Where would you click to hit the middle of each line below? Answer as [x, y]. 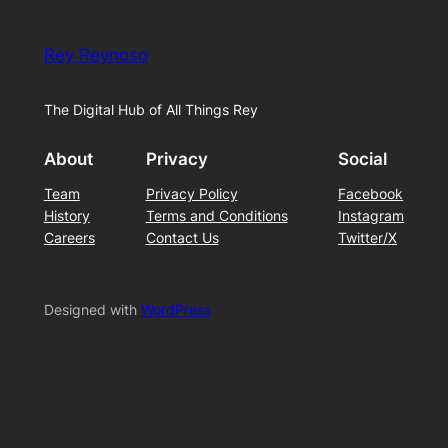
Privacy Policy [191, 194]
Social [363, 159]
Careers [69, 238]
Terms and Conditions [216, 216]
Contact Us [182, 238]
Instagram [371, 216]
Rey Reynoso [95, 54]
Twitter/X [368, 238]
